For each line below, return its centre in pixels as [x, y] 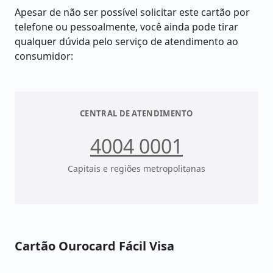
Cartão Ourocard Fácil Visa [94, 246]
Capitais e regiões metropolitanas [136, 168]
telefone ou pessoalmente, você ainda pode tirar [126, 27]
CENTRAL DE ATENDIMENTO [136, 113]
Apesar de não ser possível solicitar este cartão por [132, 12]
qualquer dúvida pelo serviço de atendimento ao [126, 41]
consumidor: [44, 56]
